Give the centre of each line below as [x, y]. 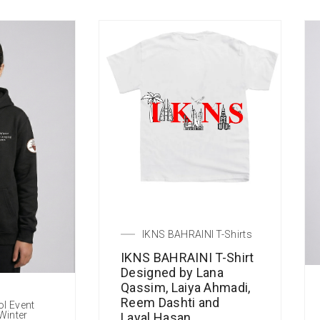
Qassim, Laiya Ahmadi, [186, 287]
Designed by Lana [172, 272]
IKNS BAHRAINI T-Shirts [197, 234]
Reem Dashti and [170, 302]
